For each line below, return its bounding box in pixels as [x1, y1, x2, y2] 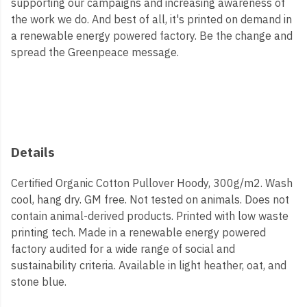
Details [11, 143, 55, 160]
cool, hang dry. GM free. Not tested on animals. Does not [11, 193, 289, 207]
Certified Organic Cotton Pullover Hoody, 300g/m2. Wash [11, 176, 293, 191]
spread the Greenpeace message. [11, 45, 179, 59]
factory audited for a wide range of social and [11, 242, 235, 256]
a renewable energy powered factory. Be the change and [11, 29, 293, 42]
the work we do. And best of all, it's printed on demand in [11, 12, 292, 26]
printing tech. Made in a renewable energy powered [11, 225, 266, 240]
